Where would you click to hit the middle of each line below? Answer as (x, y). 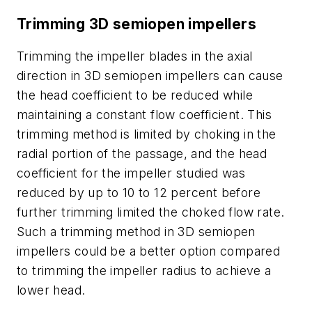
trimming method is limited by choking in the (147, 134)
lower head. (51, 290)
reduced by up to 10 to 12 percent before (139, 192)
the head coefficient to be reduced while (135, 95)
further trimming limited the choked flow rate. (151, 212)
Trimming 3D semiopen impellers (136, 24)
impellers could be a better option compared (149, 251)
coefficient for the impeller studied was (131, 173)
